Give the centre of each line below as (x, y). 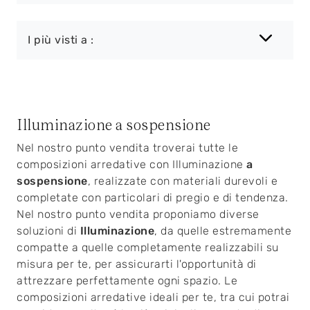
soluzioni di (48, 231)
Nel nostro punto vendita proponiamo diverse (138, 215)
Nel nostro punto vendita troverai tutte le (127, 148)
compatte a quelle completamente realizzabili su (148, 248)
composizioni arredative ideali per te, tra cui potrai (153, 298)
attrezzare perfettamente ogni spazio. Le (127, 281)
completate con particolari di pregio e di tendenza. (153, 198)
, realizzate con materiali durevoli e (182, 181)
